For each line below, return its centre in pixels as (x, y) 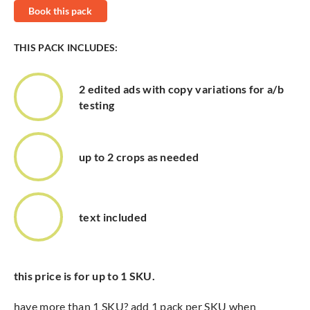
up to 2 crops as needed (139, 157)
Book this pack (61, 11)
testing (97, 105)
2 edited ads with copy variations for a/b (182, 89)
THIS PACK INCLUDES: (66, 47)
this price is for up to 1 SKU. (84, 275)
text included (113, 217)
